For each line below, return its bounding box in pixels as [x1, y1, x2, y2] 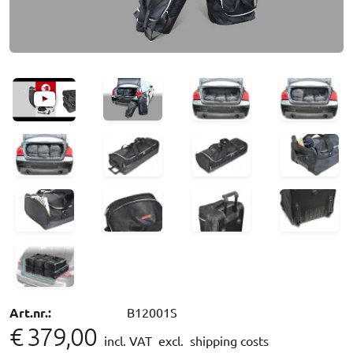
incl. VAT [103, 332, 155, 348]
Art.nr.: [9, 303, 51, 321]
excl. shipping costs [154, 332, 269, 348]
